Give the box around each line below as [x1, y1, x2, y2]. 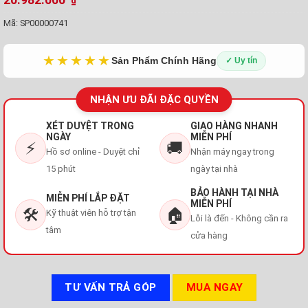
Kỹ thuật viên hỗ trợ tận [46, 207, 136, 218]
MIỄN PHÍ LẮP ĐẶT [46, 192, 130, 203]
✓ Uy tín [225, 55, 257, 65]
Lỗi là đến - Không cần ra [190, 212, 288, 223]
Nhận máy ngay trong [190, 146, 274, 157]
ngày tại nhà [190, 163, 238, 174]
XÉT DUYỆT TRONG [46, 120, 134, 131]
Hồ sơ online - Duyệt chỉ [46, 146, 140, 157]
